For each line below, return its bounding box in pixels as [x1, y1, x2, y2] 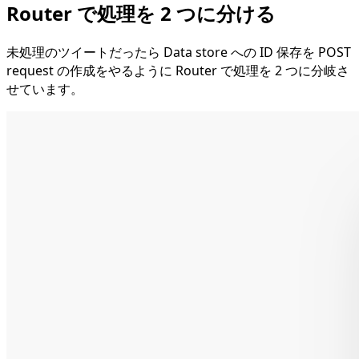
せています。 [6, 79, 83, 98]
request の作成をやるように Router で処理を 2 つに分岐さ [6, 61, 349, 79]
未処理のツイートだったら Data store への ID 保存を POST [6, 42, 351, 61]
